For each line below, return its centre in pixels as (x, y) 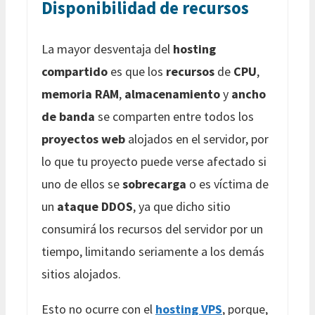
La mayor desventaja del (107, 49)
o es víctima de (227, 184)
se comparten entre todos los (174, 116)
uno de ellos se (82, 184)
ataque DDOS (95, 206)
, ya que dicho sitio (182, 206)
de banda (68, 116)
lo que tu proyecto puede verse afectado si (154, 161)
